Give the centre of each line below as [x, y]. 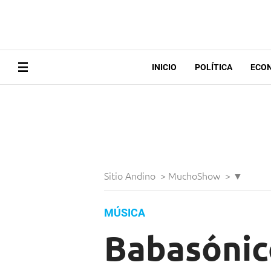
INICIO [164, 67]
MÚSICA [125, 213]
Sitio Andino [131, 176]
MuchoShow [195, 176]
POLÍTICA [213, 67]
